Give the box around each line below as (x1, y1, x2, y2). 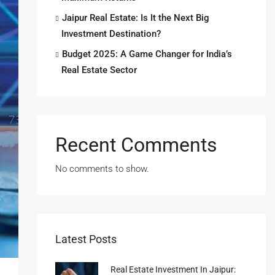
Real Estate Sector (61, 64, 137, 76)
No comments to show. (55, 163, 149, 174)
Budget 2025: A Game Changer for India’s (61, 48, 232, 60)
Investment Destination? (61, 28, 161, 39)
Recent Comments (55, 133, 217, 157)
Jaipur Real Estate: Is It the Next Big (61, 12, 209, 23)
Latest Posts (55, 233, 117, 246)
